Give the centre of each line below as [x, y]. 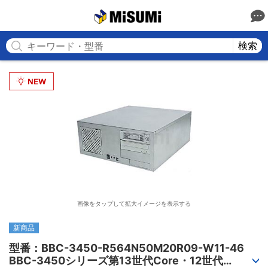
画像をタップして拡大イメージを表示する [134, 203]
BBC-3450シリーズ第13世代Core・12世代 [116, 261]
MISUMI [177, 15]
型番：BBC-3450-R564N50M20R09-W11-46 [127, 248]
